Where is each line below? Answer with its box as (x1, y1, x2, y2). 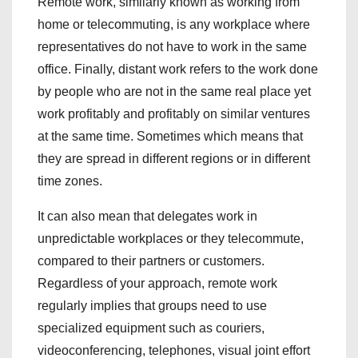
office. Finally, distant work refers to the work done (38, 62, 318, 77)
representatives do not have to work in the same (38, 40, 307, 54)
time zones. (38, 174, 102, 189)
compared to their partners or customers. (38, 254, 265, 268)
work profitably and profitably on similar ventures (38, 107, 310, 121)
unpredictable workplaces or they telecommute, (38, 232, 304, 246)
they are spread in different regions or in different (38, 152, 310, 166)
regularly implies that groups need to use (38, 299, 267, 313)
